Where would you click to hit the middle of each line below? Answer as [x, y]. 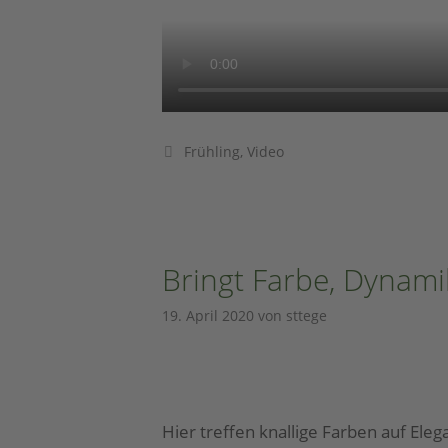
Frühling [211, 151]
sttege [306, 315]
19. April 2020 [208, 315]
